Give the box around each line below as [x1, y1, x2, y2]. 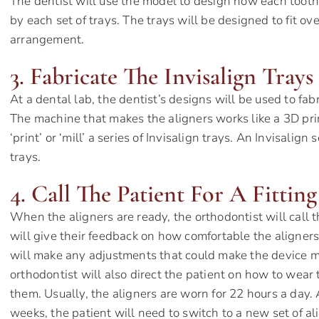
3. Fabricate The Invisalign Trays [10, 62, 313, 92]
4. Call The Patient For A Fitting [10, 179, 317, 209]
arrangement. [10, 31, 85, 48]
